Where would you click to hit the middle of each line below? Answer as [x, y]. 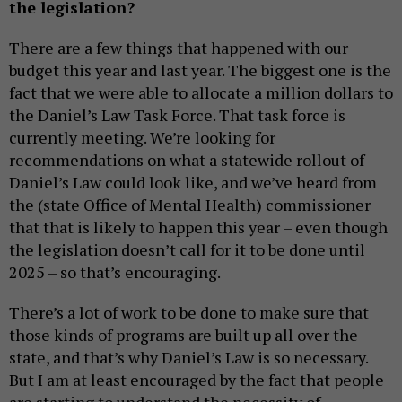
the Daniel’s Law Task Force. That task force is [177, 114]
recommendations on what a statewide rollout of [187, 159]
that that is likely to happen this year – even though [198, 227]
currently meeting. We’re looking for [142, 137]
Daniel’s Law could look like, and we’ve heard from [193, 182]
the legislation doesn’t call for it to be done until [187, 249]
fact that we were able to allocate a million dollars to [201, 92]
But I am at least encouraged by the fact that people [197, 379]
